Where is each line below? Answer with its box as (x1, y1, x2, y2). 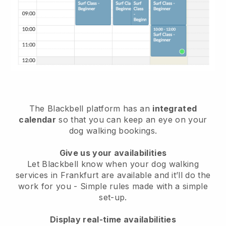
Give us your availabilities (59, 147, 167, 158)
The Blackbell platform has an (29, 103, 153, 114)
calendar (19, 114, 56, 125)
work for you (18, 181, 74, 191)
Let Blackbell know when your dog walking (27, 158, 199, 169)
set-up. (99, 192, 127, 202)
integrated (152, 103, 197, 114)
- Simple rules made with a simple (74, 181, 208, 191)
